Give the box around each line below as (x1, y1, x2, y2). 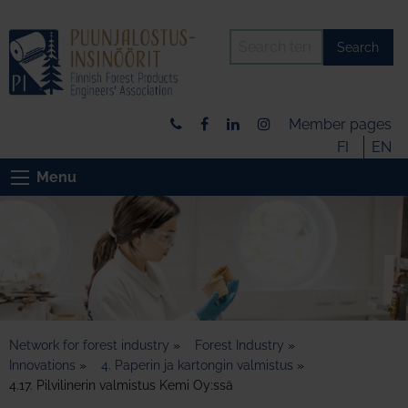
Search (337, 39, 380, 56)
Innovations (9, 358, 76, 373)
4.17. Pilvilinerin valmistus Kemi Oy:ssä (9, 378, 233, 393)
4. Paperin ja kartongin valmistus (101, 358, 293, 373)
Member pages (289, 115, 392, 133)
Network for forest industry (9, 338, 169, 353)
